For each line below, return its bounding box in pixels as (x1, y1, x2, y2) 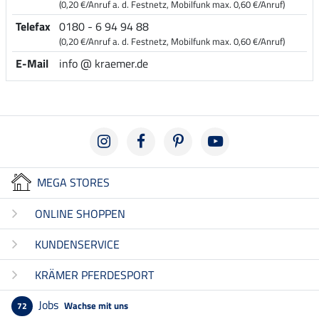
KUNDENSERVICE (35, 236, 120, 253)
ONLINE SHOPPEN (35, 205, 125, 223)
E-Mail (15, 54, 48, 72)
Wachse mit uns (64, 298, 128, 313)
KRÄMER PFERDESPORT (35, 266, 154, 284)
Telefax (15, 17, 51, 35)
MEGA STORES (37, 173, 110, 191)
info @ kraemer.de (58, 54, 148, 72)
